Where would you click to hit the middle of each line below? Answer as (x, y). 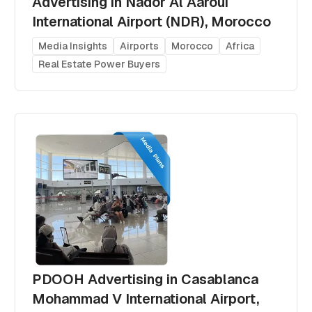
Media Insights (73, 46)
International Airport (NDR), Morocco (152, 21)
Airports (140, 46)
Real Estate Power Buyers (100, 64)
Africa (240, 46)
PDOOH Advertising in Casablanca (146, 279)
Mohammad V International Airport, (146, 298)
